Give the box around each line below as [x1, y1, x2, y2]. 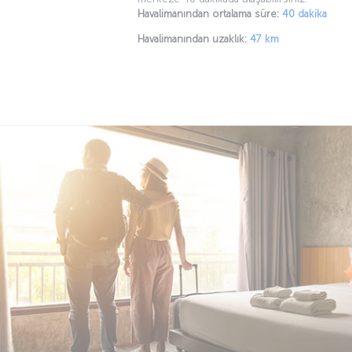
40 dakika [282, 7, 327, 20]
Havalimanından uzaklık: [137, 32, 247, 45]
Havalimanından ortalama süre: [137, 7, 279, 20]
